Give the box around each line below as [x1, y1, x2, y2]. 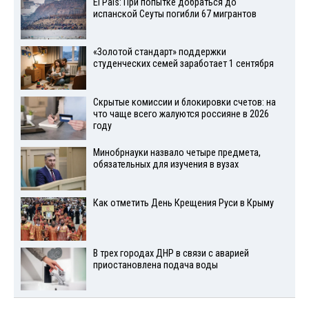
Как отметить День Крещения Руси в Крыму [92, 197, 274, 209]
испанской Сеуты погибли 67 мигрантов [92, 8, 257, 20]
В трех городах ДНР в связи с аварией [92, 247, 249, 259]
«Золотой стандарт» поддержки [92, 46, 226, 59]
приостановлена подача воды [92, 259, 218, 271]
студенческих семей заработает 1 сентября [92, 58, 274, 70]
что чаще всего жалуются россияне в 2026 [92, 108, 269, 121]
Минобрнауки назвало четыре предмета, [92, 147, 261, 159]
